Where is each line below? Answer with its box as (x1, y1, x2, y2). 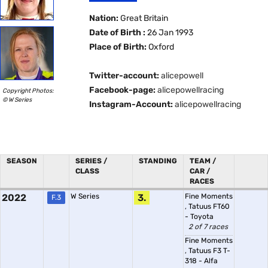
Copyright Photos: (2, 87, 54, 95)
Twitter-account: (89, 71, 160, 81)
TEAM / (190, 157, 216, 165)
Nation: (89, 13, 119, 23)
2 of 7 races (188, 223, 228, 231)
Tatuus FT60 (188, 202, 230, 211)
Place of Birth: (89, 42, 147, 52)
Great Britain (118, 13, 169, 23)
